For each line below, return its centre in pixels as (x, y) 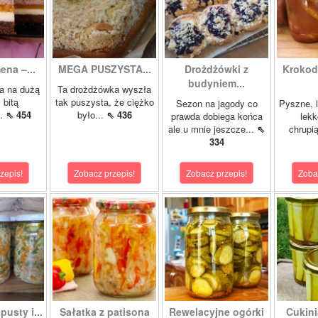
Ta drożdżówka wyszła (104, 89)
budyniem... (216, 83)
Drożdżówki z (216, 69)
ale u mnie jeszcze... (213, 129)
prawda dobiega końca (216, 116)
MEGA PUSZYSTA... (104, 69)
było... (92, 115)
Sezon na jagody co (216, 103)
